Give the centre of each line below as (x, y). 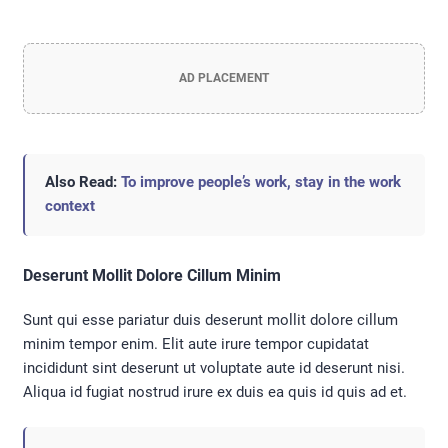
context (70, 206)
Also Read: (83, 182)
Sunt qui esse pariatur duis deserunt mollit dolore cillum (210, 320)
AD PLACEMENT (224, 78)
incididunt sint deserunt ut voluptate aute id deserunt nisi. (214, 368)
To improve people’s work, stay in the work (261, 182)
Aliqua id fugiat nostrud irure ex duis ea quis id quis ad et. (215, 392)
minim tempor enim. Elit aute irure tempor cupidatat (196, 344)
